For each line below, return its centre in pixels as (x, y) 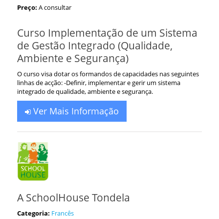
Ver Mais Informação (75, 111)
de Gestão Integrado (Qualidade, (95, 45)
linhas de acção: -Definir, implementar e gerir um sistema (99, 83)
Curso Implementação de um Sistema (107, 33)
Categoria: (33, 213)
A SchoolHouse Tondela (74, 197)
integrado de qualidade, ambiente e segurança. (85, 91)
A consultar (55, 7)
